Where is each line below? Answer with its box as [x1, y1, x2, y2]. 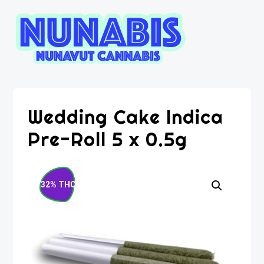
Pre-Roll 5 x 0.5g [28, 127, 188, 151]
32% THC [41, 180, 77, 189]
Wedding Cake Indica [28, 105, 224, 128]
